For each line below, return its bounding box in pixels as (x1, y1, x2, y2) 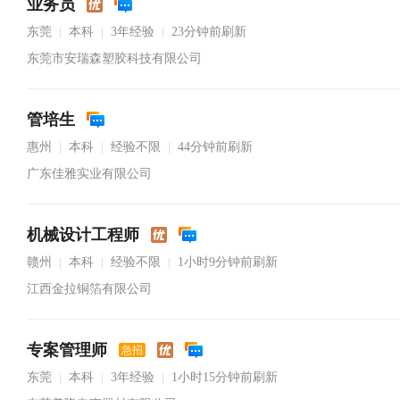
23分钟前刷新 (171, 25, 246, 38)
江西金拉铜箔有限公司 (27, 282, 152, 296)
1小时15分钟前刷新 (171, 371, 278, 384)
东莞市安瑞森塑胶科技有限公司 (27, 52, 202, 65)
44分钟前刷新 (178, 140, 253, 154)
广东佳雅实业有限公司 (27, 167, 152, 180)
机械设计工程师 (27, 226, 139, 244)
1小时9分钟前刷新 (178, 255, 278, 269)
